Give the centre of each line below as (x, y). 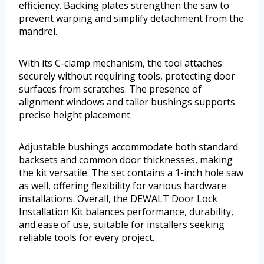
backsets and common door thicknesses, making (126, 160)
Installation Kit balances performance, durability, (126, 212)
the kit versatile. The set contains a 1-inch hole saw (131, 173)
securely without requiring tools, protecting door (127, 76)
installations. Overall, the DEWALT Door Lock (118, 199)
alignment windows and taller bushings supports (127, 102)
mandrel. (38, 32)
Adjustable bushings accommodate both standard (128, 147)
